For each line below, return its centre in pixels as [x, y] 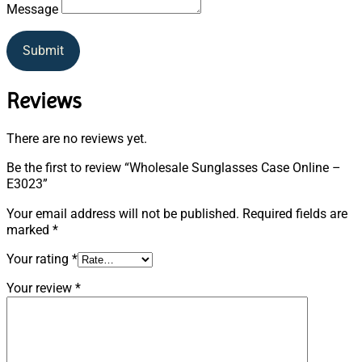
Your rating [39, 259]
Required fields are [295, 214]
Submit [43, 51]
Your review [41, 288]
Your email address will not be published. [123, 214]
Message [32, 10]
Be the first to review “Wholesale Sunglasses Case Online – [174, 168]
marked [29, 230]
